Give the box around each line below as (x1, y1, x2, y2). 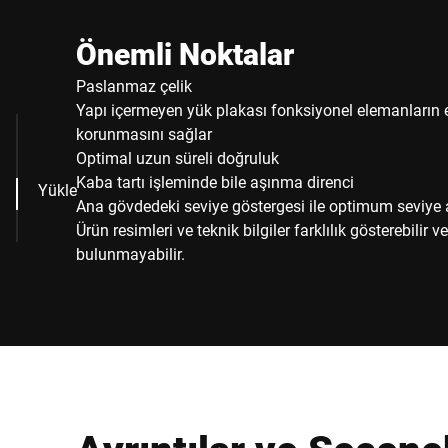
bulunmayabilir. (76, 243, 185, 264)
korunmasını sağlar (76, 123, 212, 144)
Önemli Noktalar (76, 34, 294, 73)
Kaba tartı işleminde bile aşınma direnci (76, 171, 354, 192)
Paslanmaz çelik (76, 75, 192, 96)
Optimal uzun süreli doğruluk (76, 147, 279, 168)
